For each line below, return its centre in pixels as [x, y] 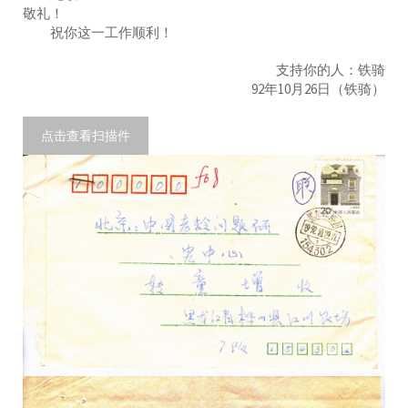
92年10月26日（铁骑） [318, 88]
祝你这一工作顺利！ [98, 32]
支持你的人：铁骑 [331, 69]
